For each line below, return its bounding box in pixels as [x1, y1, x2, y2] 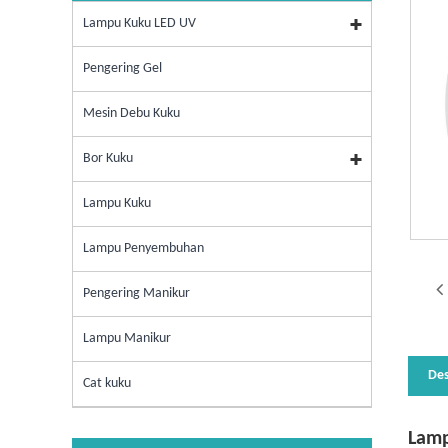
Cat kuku [83, 376, 131, 392]
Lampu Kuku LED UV [83, 16, 196, 32]
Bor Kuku [83, 151, 133, 167]
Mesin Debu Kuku [83, 106, 180, 122]
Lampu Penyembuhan [83, 241, 204, 257]
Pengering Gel [83, 61, 162, 77]
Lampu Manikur [83, 331, 171, 347]
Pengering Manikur [83, 286, 190, 302]
